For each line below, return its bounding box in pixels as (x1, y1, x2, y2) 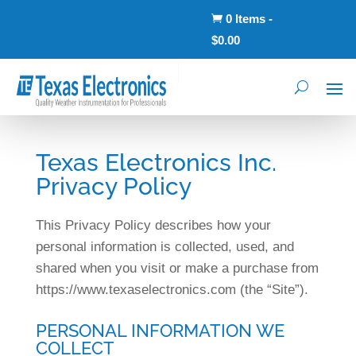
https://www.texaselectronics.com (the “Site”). (35, 282, 308, 297)
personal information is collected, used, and (35, 239, 294, 254)
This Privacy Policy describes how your (35, 218, 271, 233)
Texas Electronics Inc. (35, 149, 277, 176)
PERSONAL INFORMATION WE (35, 320, 284, 341)
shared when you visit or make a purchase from (35, 261, 319, 276)
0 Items (225, 12, 265, 25)
